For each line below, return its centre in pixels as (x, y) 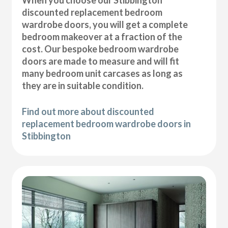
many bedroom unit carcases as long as (103, 73)
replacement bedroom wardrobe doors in (107, 123)
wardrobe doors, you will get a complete (105, 24)
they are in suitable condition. (83, 85)
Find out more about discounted (88, 111)
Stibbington (47, 136)
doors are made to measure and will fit (101, 61)
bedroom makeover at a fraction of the (102, 36)
